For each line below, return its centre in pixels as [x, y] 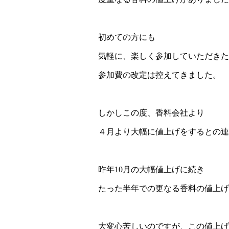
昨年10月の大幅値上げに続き [151, 170]
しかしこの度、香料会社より [151, 113]
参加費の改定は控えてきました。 [159, 75]
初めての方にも [127, 37]
